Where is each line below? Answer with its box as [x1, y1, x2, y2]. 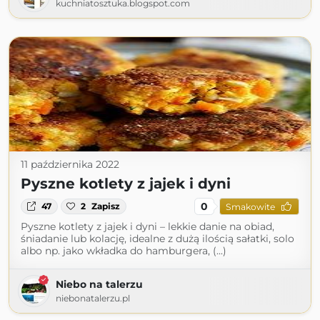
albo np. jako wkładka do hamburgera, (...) [21, 244, 226, 257]
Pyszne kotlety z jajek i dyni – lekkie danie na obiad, [21, 220, 274, 233]
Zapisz [91, 201, 121, 211]
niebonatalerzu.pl [56, 293, 130, 304]
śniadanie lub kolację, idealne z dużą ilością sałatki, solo [21, 232, 294, 245]
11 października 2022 [21, 158, 119, 171]
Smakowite [225, 201, 275, 212]
